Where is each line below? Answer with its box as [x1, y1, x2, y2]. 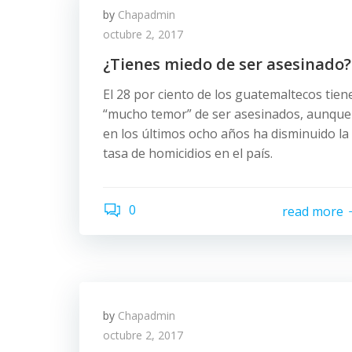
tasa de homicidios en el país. [103, 145, 273, 162]
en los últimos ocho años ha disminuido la [103, 125, 349, 142]
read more [282, 202, 343, 220]
